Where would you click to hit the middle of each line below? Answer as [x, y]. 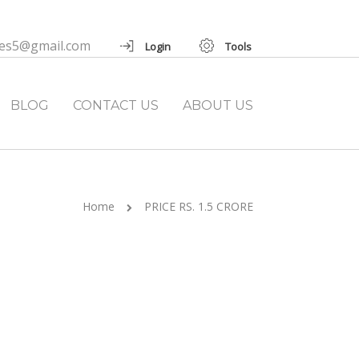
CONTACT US [116, 105]
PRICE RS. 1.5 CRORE [199, 206]
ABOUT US [218, 105]
